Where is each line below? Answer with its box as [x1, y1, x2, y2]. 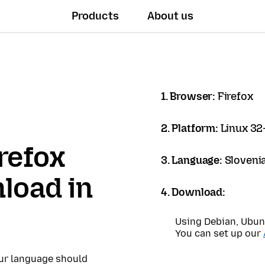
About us [147, 9, 194, 22]
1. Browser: [161, 90, 218, 103]
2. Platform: [161, 122, 221, 135]
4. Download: [161, 186, 225, 199]
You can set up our [175, 228, 263, 239]
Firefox [217, 90, 253, 103]
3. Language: [161, 154, 225, 167]
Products [72, 9, 119, 22]
